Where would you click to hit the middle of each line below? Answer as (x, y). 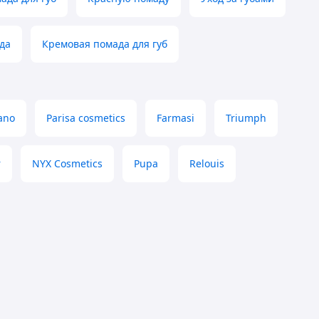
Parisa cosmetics (86, 118)
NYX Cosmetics (67, 164)
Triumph (246, 118)
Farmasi (176, 118)
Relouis (207, 164)
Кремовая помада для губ (105, 44)
